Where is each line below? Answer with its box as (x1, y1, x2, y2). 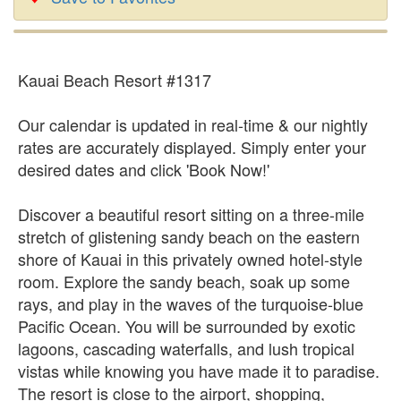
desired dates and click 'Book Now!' (18, 158, 269, 181)
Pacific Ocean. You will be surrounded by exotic (18, 314, 355, 337)
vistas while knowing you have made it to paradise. (18, 359, 380, 382)
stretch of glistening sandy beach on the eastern (18, 225, 360, 248)
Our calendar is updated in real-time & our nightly (18, 113, 368, 136)
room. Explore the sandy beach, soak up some (18, 269, 350, 293)
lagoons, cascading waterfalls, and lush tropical (18, 337, 354, 360)
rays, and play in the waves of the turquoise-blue (18, 292, 363, 315)
